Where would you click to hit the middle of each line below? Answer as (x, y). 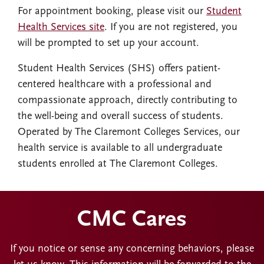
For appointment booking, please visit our (112, 11)
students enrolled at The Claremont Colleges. (118, 164)
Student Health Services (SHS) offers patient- (119, 69)
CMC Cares (132, 220)
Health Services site (61, 27)
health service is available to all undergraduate (120, 148)
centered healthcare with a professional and (115, 85)
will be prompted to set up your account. (108, 43)
